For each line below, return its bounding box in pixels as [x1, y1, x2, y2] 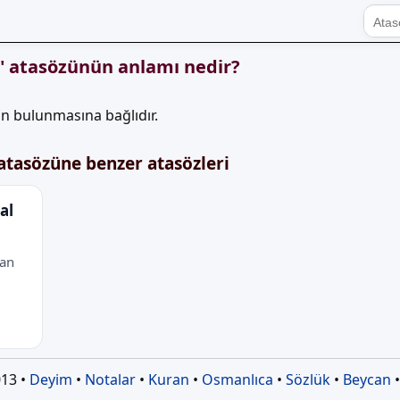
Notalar [84, 370, 136, 389]
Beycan [342, 370, 391, 389]
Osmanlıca [201, 370, 273, 389]
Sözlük [285, 370, 330, 389]
